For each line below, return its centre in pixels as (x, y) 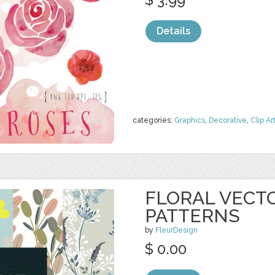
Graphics (190, 120)
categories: (153, 120)
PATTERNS (192, 216)
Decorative (228, 120)
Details (173, 31)
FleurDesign (176, 230)
